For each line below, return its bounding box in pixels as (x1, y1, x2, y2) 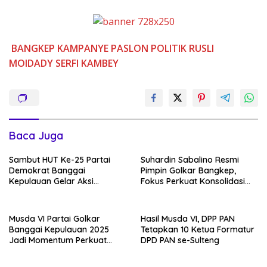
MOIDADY (9, 57, 53, 70)
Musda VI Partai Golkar (9, 213, 100, 225)
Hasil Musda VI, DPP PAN (141, 213, 235, 225)
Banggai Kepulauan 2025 (9, 224, 109, 235)
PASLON (111, 42, 148, 55)
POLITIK (151, 42, 187, 55)
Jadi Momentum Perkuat (9, 235, 107, 246)
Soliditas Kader (9, 246, 69, 257)
